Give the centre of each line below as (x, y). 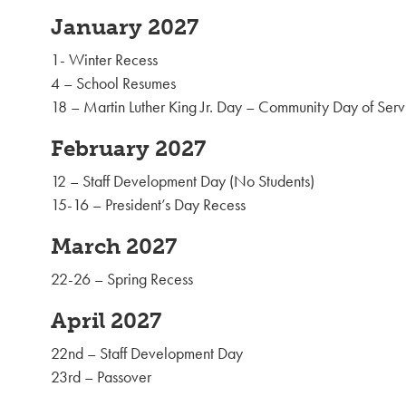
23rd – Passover (101, 377)
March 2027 (114, 246)
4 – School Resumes (113, 83)
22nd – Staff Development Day (147, 353)
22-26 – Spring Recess (122, 279)
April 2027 (106, 321)
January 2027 (125, 27)
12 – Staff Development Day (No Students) (183, 181)
